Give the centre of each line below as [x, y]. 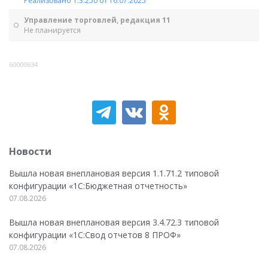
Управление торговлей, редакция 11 [97, 20]
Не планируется [52, 30]
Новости [30, 151]
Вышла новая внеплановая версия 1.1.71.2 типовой [114, 173]
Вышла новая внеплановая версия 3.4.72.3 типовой [114, 222]
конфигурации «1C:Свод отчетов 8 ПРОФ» [95, 235]
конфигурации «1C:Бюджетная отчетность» [98, 186]
